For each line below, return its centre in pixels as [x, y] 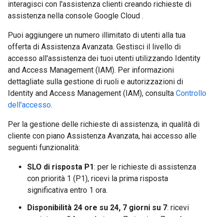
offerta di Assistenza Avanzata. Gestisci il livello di [94, 47]
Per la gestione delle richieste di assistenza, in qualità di [104, 124]
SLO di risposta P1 [61, 167]
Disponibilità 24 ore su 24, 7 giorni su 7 [97, 208]
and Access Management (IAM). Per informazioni [91, 70]
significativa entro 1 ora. [67, 190]
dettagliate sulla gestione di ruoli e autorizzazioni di [95, 82]
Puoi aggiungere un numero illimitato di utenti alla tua [97, 35]
